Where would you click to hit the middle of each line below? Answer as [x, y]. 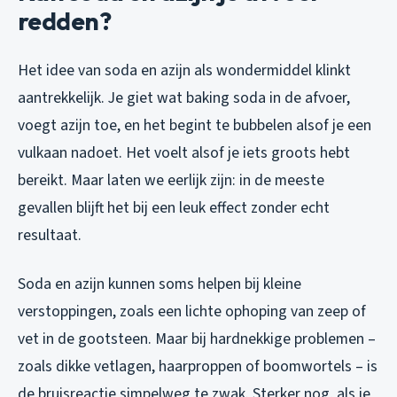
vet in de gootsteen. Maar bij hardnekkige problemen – [197, 339]
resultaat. [50, 235]
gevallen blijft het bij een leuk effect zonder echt [174, 207]
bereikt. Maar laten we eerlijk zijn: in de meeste [171, 180]
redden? [65, 20]
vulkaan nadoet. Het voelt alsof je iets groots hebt [184, 152]
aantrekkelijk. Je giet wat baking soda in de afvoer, [184, 97]
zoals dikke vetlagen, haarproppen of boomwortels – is [198, 366]
